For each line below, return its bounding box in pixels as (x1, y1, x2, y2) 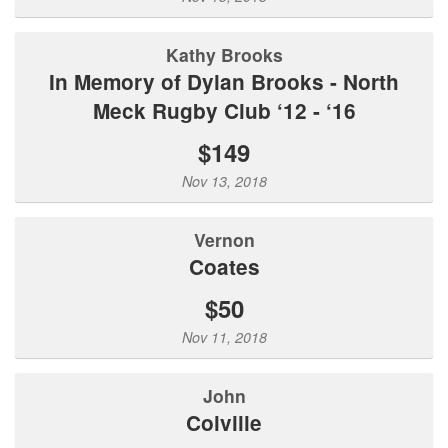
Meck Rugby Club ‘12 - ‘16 (92, 96, 356, 125)
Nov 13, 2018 (181, 171, 267, 191)
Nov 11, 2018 (181, 327, 267, 347)
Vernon (204, 227, 255, 252)
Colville (201, 408, 262, 437)
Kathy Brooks (178, 42, 283, 67)
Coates (203, 252, 260, 281)
